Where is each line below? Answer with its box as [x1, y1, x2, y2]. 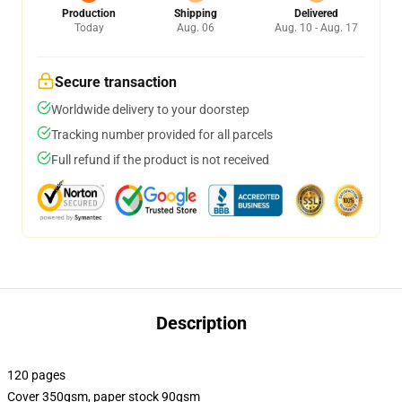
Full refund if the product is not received [51, 153, 269, 167]
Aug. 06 [176, 22, 214, 34]
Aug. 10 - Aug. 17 [275, 22, 358, 34]
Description [155, 312, 247, 334]
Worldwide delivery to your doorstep [51, 102, 249, 117]
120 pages [7, 368, 66, 382]
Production [62, 7, 116, 20]
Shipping [173, 7, 217, 20]
